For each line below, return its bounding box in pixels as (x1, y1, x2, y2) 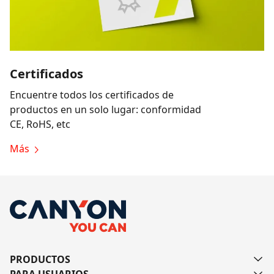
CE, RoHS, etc (10, 117, 70, 131)
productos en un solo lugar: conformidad (10, 103, 201, 116)
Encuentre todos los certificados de (10, 88, 174, 102)
